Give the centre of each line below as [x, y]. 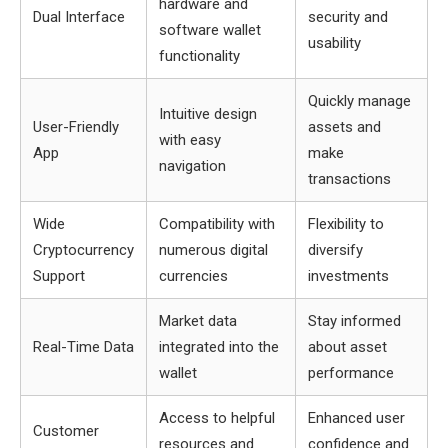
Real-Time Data [83, 347]
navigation [192, 166]
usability [334, 43]
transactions [349, 179]
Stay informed [354, 321]
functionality [199, 56]
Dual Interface [79, 17]
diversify [335, 250]
